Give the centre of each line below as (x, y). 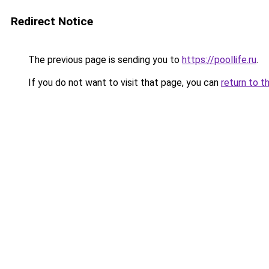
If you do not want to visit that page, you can (123, 83)
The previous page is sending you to (104, 60)
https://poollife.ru (219, 60)
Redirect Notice (52, 21)
